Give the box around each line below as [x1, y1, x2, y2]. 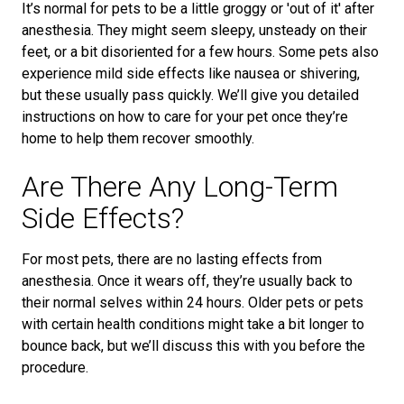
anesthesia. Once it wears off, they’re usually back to [22, 272, 353, 289]
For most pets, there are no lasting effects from [22, 251, 322, 268]
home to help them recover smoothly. [22, 130, 254, 147]
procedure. [22, 359, 88, 376]
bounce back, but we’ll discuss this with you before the [22, 337, 365, 354]
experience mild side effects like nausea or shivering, [22, 65, 360, 82]
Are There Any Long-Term [22, 170, 338, 204]
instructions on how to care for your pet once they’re [22, 108, 348, 125]
